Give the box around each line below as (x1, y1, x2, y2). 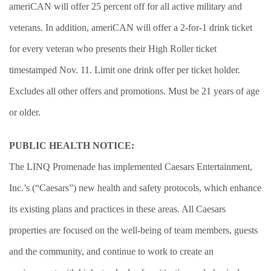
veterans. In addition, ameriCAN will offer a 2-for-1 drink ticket (9, 22, 252, 33)
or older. (9, 106, 41, 117)
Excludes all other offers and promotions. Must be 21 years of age (9, 85, 260, 96)
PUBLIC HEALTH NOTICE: (9, 140, 134, 151)
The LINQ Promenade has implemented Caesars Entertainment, (9, 161, 252, 172)
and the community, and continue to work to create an (9, 246, 214, 256)
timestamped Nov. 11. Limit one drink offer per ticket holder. (9, 64, 240, 75)
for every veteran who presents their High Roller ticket (9, 43, 217, 54)
